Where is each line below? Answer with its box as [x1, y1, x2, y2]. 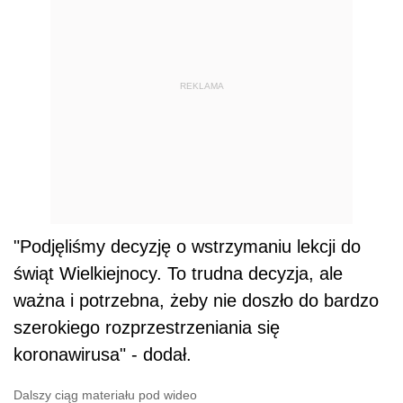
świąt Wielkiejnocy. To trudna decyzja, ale [13, 263, 343, 283]
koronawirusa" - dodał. [13, 344, 192, 364]
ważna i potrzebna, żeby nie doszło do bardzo [13, 290, 379, 310]
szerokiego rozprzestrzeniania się [13, 317, 280, 337]
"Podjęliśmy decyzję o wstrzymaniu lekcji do [13, 236, 361, 256]
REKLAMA [179, 81, 224, 92]
